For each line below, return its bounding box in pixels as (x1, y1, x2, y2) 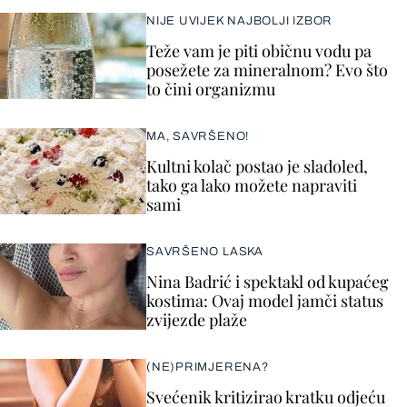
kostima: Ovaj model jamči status (146, 290, 383, 312)
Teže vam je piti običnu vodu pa (146, 40, 372, 62)
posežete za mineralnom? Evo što (146, 59, 388, 81)
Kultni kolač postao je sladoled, (146, 155, 368, 177)
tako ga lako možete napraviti (146, 174, 357, 196)
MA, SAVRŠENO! (146, 130, 250, 143)
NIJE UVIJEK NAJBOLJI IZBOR (146, 15, 333, 27)
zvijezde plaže (146, 309, 247, 331)
